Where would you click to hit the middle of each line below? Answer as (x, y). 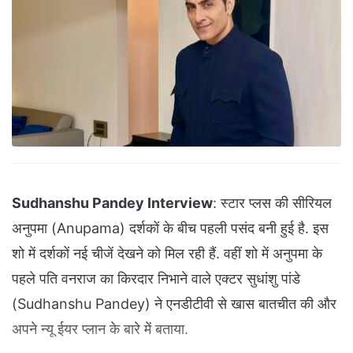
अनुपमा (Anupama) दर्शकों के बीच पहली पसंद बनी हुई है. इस (170, 229)
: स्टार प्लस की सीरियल (272, 203)
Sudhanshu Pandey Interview (112, 203)
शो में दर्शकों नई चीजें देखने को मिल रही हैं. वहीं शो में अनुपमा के (167, 254)
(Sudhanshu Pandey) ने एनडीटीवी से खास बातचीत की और (174, 304)
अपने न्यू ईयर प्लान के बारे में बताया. (100, 329)
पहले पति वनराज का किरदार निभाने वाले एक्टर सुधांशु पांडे (156, 279)
